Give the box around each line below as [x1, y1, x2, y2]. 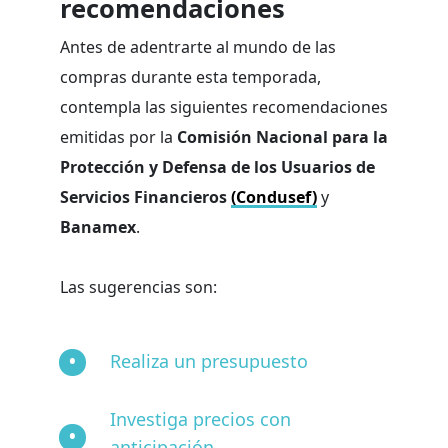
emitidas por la [60, 126, 177, 149]
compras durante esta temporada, [60, 66, 321, 89]
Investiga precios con [110, 407, 291, 432]
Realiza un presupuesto [110, 349, 308, 374]
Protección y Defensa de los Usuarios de [60, 156, 375, 179]
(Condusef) [231, 186, 317, 209]
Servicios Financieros [60, 186, 227, 209]
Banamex [60, 216, 136, 239]
